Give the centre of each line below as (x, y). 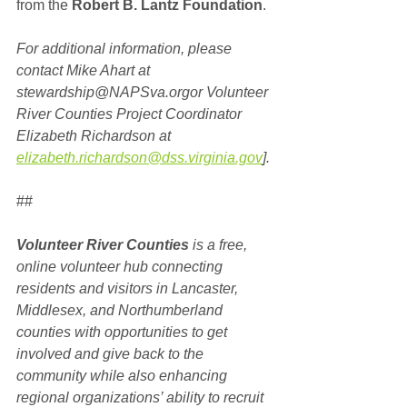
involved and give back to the (112, 353)
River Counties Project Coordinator (131, 114)
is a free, (220, 244)
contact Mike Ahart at (85, 70)
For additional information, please (126, 48)
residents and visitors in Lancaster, (129, 288)
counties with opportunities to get (124, 332)
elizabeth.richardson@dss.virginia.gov (139, 157)
